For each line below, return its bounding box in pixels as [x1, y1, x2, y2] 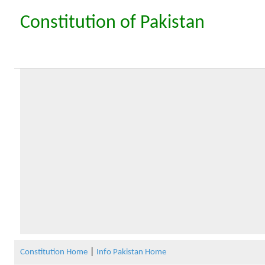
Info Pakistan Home [96, 248, 166, 257]
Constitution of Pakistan [20, 14, 205, 33]
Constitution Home [20, 248, 88, 257]
